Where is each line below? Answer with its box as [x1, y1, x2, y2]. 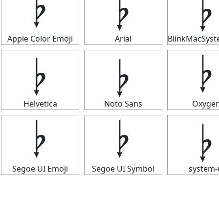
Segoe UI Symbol [92, 163, 154, 174]
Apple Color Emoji [7, 33, 73, 44]
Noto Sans [104, 98, 142, 109]
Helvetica [23, 98, 57, 109]
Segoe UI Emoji [12, 163, 68, 174]
